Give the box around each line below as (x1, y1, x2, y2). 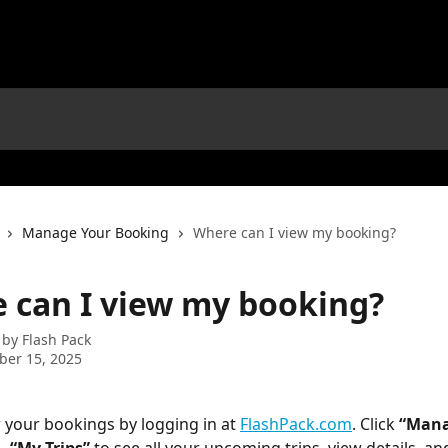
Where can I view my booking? (193, 223, 396, 242)
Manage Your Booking (22, 223, 169, 242)
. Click (352, 413, 399, 435)
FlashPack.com (240, 413, 352, 435)
